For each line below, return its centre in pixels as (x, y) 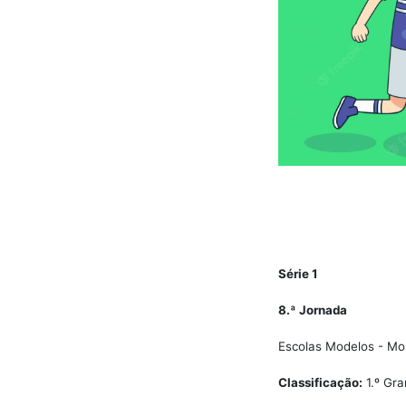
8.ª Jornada (313, 310)
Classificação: (320, 382)
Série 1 (298, 274)
